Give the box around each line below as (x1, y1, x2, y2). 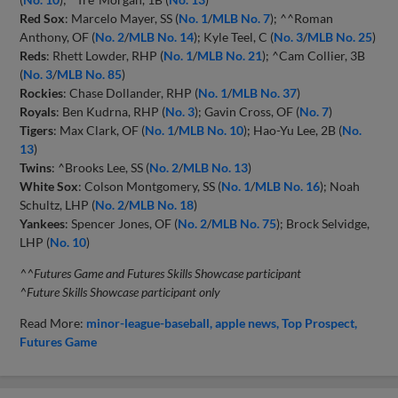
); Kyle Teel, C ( (194, 28, 275, 44)
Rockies (20, 84, 64, 100)
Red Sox (20, 10, 66, 26)
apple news (215, 314, 277, 330)
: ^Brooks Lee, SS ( (52, 159, 150, 175)
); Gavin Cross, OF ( (195, 103, 300, 119)
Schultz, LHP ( (20, 196, 96, 212)
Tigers (20, 122, 54, 138)
